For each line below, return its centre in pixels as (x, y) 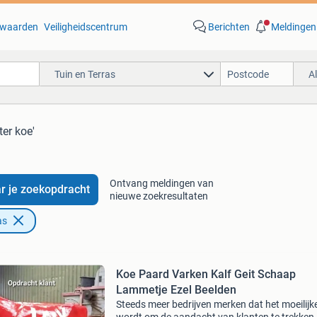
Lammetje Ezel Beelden (176, 290)
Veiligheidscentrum (85, 27)
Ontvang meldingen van (161, 183)
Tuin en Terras (85, 74)
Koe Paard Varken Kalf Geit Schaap (206, 274)
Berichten (229, 27)
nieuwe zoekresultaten (158, 196)
